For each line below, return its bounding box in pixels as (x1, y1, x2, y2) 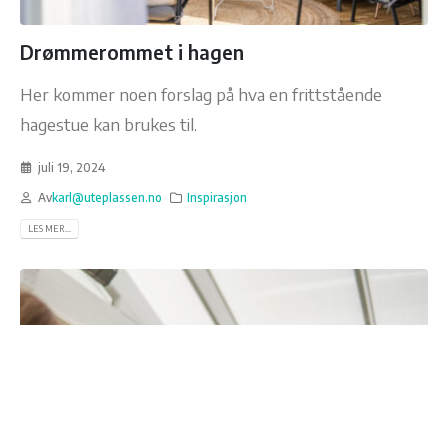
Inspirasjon (187, 189, 248, 205)
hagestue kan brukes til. (20, 113, 197, 136)
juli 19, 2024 (37, 159, 105, 175)
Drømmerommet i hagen (20, 40, 244, 65)
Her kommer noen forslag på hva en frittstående (20, 83, 382, 106)
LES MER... (27, 223, 71, 235)
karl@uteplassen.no (51, 189, 162, 205)
